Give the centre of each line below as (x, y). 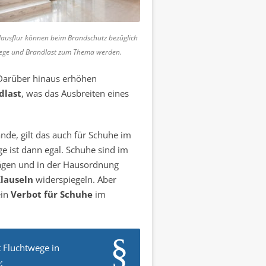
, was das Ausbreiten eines (75, 93)
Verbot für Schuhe (51, 194)
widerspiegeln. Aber (75, 179)
